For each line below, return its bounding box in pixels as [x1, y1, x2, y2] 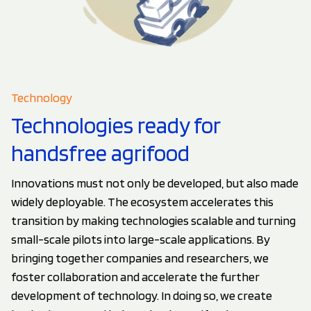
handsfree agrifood [11, 139, 190, 167]
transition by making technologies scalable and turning [11, 212, 296, 228]
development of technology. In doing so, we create [11, 287, 272, 303]
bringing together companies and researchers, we [11, 250, 269, 265]
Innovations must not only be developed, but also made [11, 175, 299, 190]
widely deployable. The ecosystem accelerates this [11, 194, 274, 209]
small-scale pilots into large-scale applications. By [11, 231, 270, 246]
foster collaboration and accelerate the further [11, 269, 260, 284]
